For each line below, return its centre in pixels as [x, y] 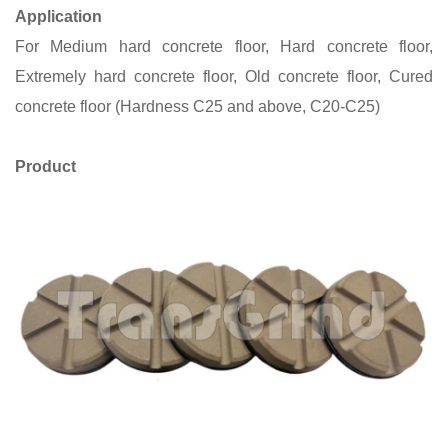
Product [45, 166]
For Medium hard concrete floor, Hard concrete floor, [224, 46]
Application [58, 16]
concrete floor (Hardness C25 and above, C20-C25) [197, 106]
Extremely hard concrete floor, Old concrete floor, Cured [224, 76]
